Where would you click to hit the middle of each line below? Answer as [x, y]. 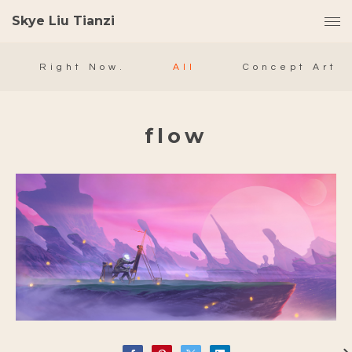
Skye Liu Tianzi [63, 21]
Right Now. [82, 67]
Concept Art [290, 67]
